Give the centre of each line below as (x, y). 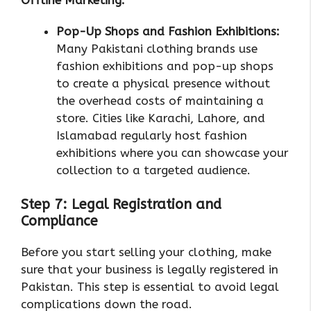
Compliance (59, 221)
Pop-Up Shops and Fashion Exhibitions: (168, 31)
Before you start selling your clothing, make (146, 252)
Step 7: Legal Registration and (121, 205)
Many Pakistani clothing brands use (157, 48)
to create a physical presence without (163, 83)
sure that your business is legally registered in (150, 270)
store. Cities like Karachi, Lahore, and (161, 118)
